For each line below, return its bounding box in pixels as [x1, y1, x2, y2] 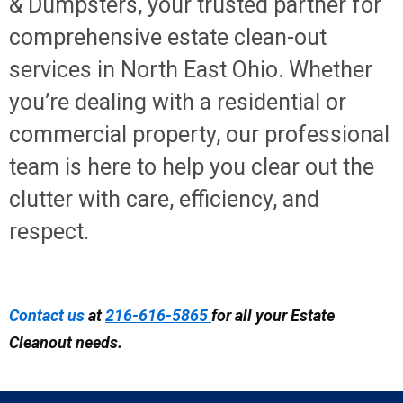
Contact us [9, 306, 85, 325]
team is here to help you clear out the [9, 154, 374, 180]
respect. [9, 219, 89, 245]
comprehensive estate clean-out [9, 24, 327, 50]
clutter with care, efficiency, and [9, 186, 319, 212]
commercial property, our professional [9, 121, 390, 148]
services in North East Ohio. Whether [9, 57, 372, 83]
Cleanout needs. [9, 333, 122, 352]
